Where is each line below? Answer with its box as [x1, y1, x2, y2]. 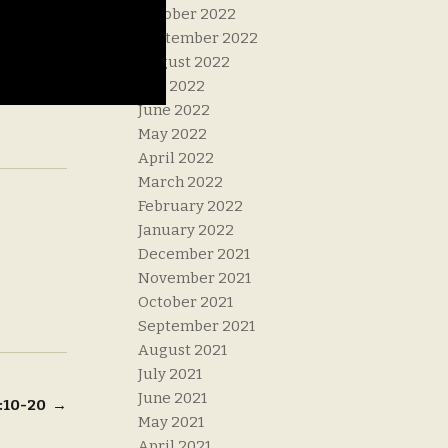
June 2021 [138, 389, 208, 408]
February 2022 [138, 197, 244, 216]
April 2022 [138, 149, 215, 168]
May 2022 [138, 125, 208, 144]
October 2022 [138, 5, 237, 24]
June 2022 [138, 101, 211, 120]
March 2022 [138, 173, 224, 192]
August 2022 [138, 53, 231, 72]
